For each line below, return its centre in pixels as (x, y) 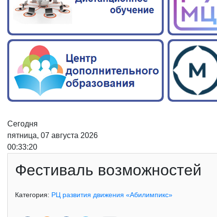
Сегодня (23, 124)
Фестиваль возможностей (108, 170)
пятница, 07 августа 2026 (53, 136)
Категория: (33, 195)
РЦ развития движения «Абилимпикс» (112, 195)
